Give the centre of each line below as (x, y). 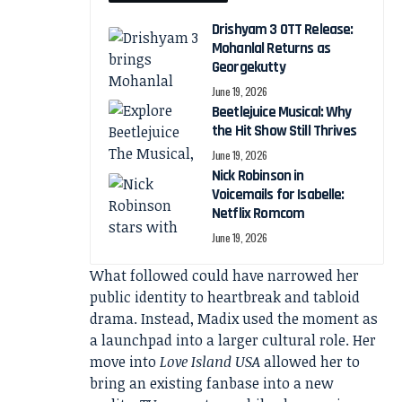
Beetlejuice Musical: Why (282, 113)
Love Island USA (210, 362)
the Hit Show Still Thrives (284, 131)
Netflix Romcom (258, 214)
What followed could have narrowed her (224, 276)
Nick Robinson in (258, 176)
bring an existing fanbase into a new (212, 384)
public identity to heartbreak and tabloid (225, 297)
